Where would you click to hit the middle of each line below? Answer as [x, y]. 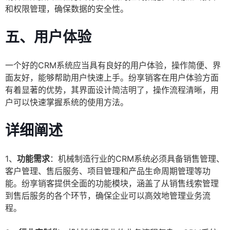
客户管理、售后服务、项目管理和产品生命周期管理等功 [108, 171]
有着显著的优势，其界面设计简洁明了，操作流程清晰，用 [112, 90]
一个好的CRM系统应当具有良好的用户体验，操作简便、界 [113, 65]
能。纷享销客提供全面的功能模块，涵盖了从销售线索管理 [112, 184]
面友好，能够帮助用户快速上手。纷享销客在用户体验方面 [112, 78]
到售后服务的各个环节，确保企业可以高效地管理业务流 [108, 196]
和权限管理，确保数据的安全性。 [67, 9]
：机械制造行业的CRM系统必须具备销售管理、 [137, 159]
